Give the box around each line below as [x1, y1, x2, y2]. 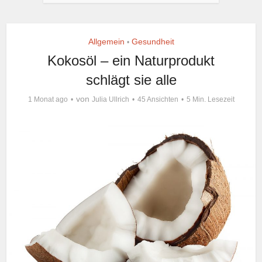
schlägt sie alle [85, 72, 177, 88]
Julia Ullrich [91, 95, 129, 104]
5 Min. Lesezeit [186, 95, 235, 104]
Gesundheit [131, 37, 174, 47]
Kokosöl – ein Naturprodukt [47, 53, 215, 69]
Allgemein [88, 37, 125, 47]
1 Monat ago [27, 95, 68, 104]
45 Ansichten [137, 95, 178, 104]
